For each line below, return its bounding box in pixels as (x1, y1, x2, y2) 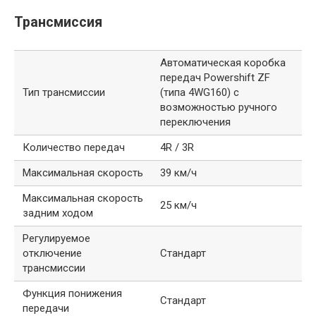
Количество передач (23, 141, 125, 154)
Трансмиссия (14, 13, 102, 30)
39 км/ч (160, 166, 197, 180)
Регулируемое (23, 232, 90, 245)
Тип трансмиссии (23, 86, 105, 99)
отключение (23, 247, 82, 260)
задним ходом (23, 207, 93, 220)
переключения (160, 116, 231, 129)
